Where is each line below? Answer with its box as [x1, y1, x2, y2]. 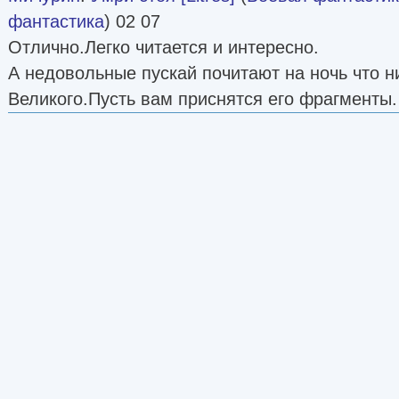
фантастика [8, 11, 104, 31]
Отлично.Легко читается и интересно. [8, 37, 319, 57]
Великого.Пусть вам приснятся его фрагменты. [8, 88, 397, 109]
